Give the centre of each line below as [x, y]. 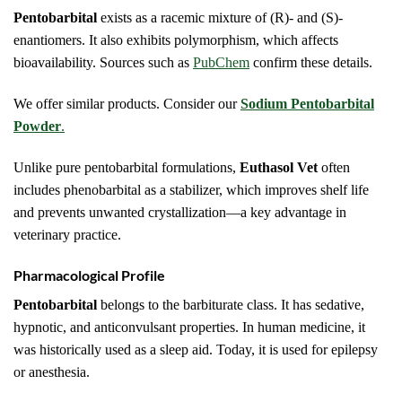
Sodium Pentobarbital [307, 103]
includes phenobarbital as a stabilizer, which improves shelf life [191, 189]
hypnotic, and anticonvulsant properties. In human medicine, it [189, 328]
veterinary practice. [67, 234]
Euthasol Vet [279, 167]
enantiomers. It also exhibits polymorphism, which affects [176, 40]
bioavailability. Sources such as [103, 63]
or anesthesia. [52, 372]
